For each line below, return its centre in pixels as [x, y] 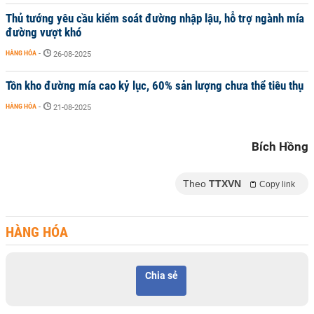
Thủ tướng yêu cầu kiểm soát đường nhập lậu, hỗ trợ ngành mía [155, 18]
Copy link [277, 184]
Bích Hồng [280, 146]
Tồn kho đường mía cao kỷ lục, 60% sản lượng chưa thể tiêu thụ [155, 86]
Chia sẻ [161, 275]
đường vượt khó [43, 32]
